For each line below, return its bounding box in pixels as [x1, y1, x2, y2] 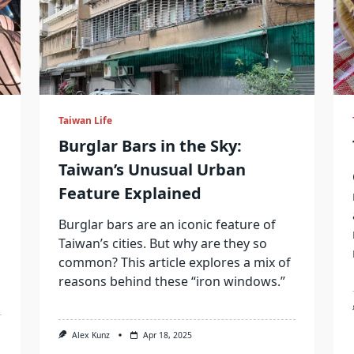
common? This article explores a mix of [58, 254, 291, 271]
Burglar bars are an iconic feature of [58, 216, 276, 233]
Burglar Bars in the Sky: [58, 135, 242, 156]
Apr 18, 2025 [142, 330, 192, 341]
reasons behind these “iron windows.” [58, 273, 285, 290]
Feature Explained [58, 183, 201, 204]
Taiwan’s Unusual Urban [58, 159, 246, 180]
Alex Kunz [71, 330, 110, 341]
